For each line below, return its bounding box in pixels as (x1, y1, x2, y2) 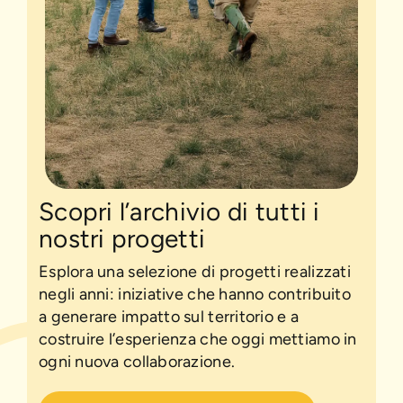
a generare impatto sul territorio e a (39, 306, 300, 327)
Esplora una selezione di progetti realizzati (39, 261, 351, 282)
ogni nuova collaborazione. (39, 351, 236, 372)
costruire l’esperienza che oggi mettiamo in (39, 328, 357, 349)
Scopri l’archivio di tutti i (39, 195, 320, 227)
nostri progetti (39, 222, 206, 254)
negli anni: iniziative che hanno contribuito (39, 283, 351, 304)
